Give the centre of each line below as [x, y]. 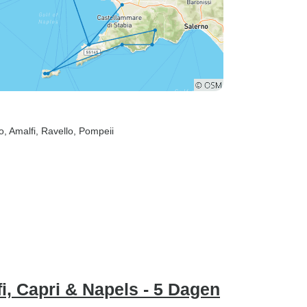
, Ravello [54, 131]
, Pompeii [94, 131]
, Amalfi [20, 131]
